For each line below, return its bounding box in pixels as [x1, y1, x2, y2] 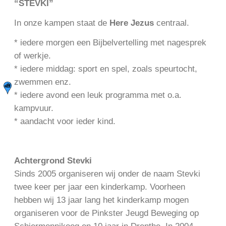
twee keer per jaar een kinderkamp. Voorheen [14, 182, 185, 192]
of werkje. [14, 50, 51, 61]
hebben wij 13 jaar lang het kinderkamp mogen [14, 195, 189, 205]
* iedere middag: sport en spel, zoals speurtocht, [14, 64, 197, 74]
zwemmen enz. [14, 77, 71, 87]
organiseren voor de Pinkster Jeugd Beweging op [14, 208, 199, 218]
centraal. [154, 18, 189, 28]
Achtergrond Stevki [14, 156, 92, 166]
